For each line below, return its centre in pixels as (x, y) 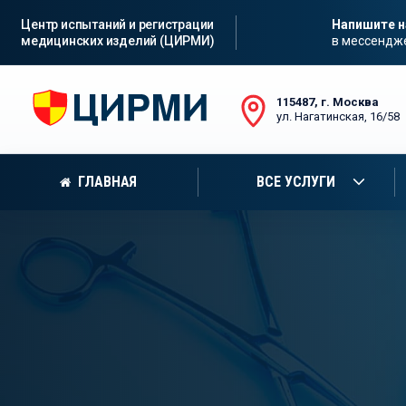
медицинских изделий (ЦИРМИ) (118, 41)
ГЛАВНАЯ (108, 182)
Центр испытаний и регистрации (118, 24)
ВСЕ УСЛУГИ (296, 182)
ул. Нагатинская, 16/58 (338, 116)
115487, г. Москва (328, 102)
